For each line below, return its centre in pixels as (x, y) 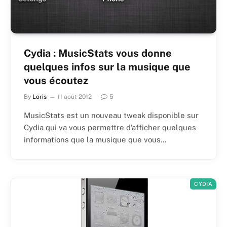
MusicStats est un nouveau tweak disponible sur (111, 115)
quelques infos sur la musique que (107, 67)
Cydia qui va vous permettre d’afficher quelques (110, 127)
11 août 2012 (74, 97)
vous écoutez (56, 80)
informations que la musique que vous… (95, 139)
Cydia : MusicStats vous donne (98, 53)
